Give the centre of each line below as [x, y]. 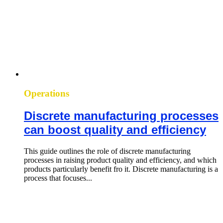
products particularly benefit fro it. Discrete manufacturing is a [121, 169]
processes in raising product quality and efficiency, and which [120, 160]
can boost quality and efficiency [115, 129]
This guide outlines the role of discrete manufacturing [107, 151]
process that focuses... [58, 178]
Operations [47, 93]
